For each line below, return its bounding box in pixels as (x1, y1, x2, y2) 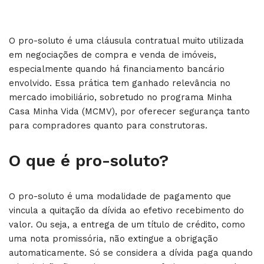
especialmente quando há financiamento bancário (9, 64, 225, 74)
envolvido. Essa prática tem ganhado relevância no (9, 78, 230, 88)
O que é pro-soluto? (9, 151, 169, 170)
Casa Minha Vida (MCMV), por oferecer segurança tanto (9, 106, 250, 117)
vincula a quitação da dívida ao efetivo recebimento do (9, 205, 244, 216)
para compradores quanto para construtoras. (9, 120, 207, 131)
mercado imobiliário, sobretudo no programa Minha (9, 92, 232, 103)
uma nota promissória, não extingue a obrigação (9, 233, 218, 244)
